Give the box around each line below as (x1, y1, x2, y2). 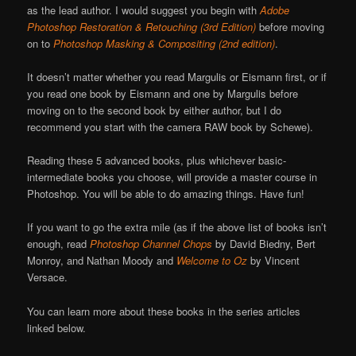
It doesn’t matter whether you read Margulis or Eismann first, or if (27, 69, 327, 85)
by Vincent (247, 253, 300, 269)
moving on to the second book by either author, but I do (27, 103, 282, 118)
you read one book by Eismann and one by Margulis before (27, 86, 299, 102)
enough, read (27, 236, 91, 252)
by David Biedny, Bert (212, 236, 316, 252)
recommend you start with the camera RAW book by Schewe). (27, 119, 314, 135)
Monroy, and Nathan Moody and (27, 253, 177, 269)
